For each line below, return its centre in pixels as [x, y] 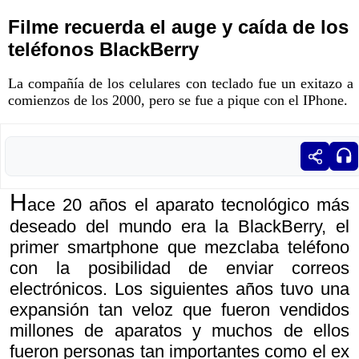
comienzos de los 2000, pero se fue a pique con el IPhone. [178, 101]
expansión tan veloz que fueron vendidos [179, 310]
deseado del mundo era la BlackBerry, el [179, 227]
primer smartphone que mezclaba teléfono [179, 248]
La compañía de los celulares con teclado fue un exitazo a [181, 84]
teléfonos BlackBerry [103, 50]
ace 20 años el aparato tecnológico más [188, 205]
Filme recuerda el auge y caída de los [178, 27]
